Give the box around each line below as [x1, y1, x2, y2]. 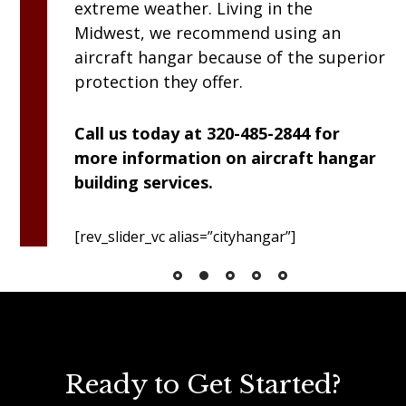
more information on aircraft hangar [74, 147, 377, 169]
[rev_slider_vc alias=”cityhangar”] [74, 227, 296, 247]
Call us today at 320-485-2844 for [74, 122, 341, 145]
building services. [74, 171, 214, 194]
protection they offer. [74, 71, 244, 93]
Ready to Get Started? [64, 369, 342, 401]
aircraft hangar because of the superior [74, 46, 386, 69]
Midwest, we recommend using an [74, 22, 342, 44]
